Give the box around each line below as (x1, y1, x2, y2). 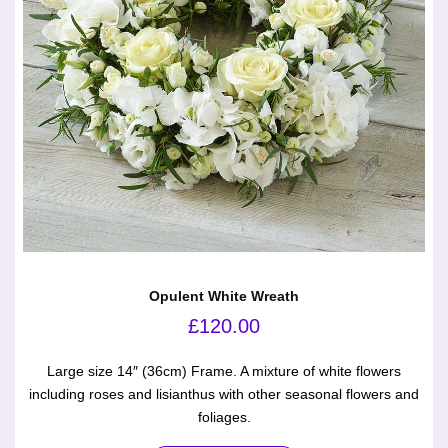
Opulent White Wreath (149, 288, 299, 305)
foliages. (197, 409, 251, 426)
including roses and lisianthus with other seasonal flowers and (29, 386, 419, 403)
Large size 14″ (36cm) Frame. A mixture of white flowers (47, 363, 401, 380)
